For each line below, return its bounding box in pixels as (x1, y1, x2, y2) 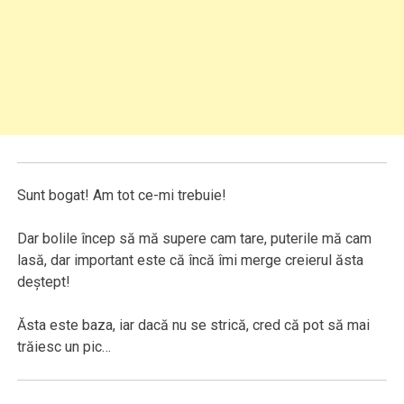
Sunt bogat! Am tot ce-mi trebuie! (17, 187, 227, 205)
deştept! (17, 273, 71, 291)
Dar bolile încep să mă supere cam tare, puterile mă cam (17, 230, 372, 248)
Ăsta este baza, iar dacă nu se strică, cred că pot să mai (17, 317, 371, 335)
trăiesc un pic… (17, 338, 112, 356)
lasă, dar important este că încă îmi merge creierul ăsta (17, 252, 364, 270)
